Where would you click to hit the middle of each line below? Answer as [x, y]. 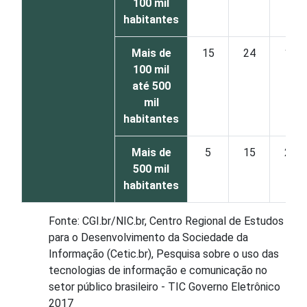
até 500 [151, 86]
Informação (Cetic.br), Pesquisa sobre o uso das [164, 254]
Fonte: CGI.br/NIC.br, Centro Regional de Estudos [166, 221]
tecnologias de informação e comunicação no [158, 270]
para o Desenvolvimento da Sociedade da [148, 237]
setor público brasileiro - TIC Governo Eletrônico [164, 287]
